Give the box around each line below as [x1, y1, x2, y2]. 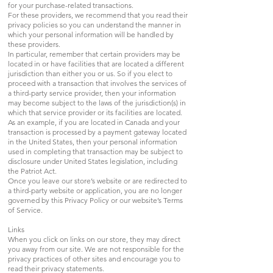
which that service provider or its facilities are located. [8, 107, 182, 117]
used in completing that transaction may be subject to [8, 146, 183, 156]
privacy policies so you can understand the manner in [8, 19, 181, 29]
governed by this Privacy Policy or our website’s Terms [8, 195, 183, 205]
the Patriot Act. [8, 166, 57, 175]
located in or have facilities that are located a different [8, 58, 184, 68]
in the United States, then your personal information [8, 136, 177, 146]
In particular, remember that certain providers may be [8, 49, 180, 58]
